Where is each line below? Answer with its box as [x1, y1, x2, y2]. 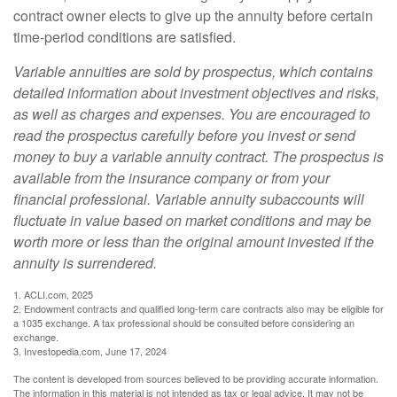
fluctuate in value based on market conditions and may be [13, 210, 371, 231]
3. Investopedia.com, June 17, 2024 [13, 344, 167, 359]
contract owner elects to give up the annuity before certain [13, 5, 373, 27]
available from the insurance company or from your [13, 167, 330, 189]
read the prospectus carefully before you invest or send [13, 125, 355, 146]
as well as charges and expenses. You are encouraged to [13, 104, 370, 125]
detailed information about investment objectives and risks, [13, 82, 379, 104]
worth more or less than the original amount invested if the [13, 231, 374, 253]
